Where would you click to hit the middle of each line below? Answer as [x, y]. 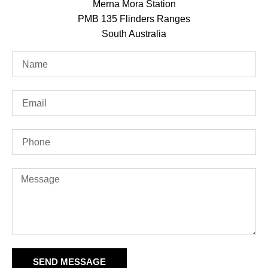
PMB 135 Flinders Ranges [134, 19]
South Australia [134, 34]
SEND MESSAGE [69, 262]
